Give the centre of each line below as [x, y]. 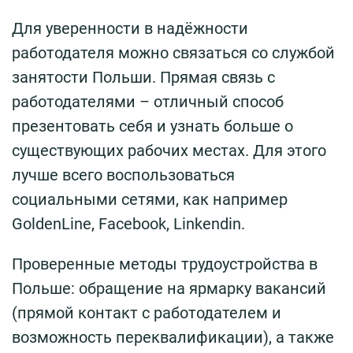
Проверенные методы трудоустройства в [165, 264]
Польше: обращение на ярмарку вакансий [169, 288]
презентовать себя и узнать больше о [152, 126]
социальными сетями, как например [150, 199]
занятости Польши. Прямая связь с [143, 77]
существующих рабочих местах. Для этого [169, 150]
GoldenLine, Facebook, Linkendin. [128, 223]
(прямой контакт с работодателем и [147, 312]
